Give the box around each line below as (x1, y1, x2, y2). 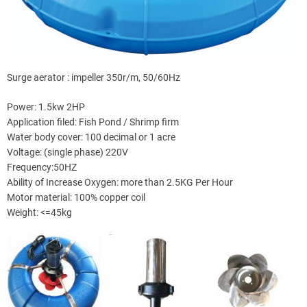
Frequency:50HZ (7, 161, 77, 173)
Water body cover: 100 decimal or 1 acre (7, 131, 175, 143)
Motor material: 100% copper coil (7, 191, 145, 203)
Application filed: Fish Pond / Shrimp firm (7, 116, 179, 127)
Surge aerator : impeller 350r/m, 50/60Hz (7, 71, 180, 83)
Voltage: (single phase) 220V (7, 146, 128, 158)
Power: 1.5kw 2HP (7, 101, 85, 112)
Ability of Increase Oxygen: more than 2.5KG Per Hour (7, 176, 233, 188)
